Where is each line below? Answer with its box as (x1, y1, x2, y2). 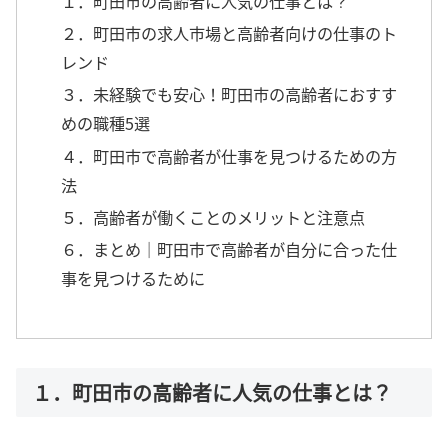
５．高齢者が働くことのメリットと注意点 (61, 204, 366, 229)
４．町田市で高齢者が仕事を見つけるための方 (61, 143, 398, 168)
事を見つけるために (61, 266, 206, 291)
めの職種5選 (61, 111, 151, 136)
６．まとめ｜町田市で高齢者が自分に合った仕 (61, 237, 398, 262)
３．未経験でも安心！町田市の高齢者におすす (61, 82, 398, 107)
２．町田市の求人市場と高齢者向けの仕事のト (61, 21, 398, 46)
